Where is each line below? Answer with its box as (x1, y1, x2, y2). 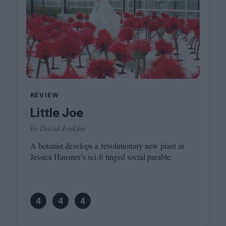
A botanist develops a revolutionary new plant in (30, 140, 184, 151)
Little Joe (30, 105, 83, 120)
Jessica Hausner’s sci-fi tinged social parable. (30, 151, 173, 162)
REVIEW (30, 91, 59, 99)
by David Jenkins (30, 123, 85, 133)
